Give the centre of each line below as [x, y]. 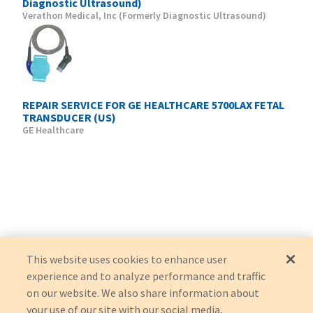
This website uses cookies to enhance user [127, 259]
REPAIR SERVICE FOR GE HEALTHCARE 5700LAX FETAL [153, 104]
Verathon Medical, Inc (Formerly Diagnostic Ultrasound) [144, 15]
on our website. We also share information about [143, 293]
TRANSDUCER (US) [69, 117]
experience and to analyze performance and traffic [146, 276]
